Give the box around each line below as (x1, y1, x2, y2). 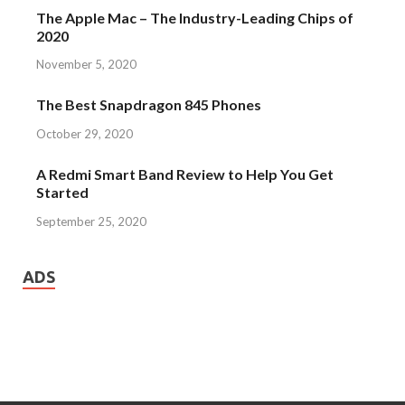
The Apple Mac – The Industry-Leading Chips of (36, 8, 353, 26)
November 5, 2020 (36, 57, 137, 72)
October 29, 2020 (36, 127, 133, 142)
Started (36, 184, 89, 202)
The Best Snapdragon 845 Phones (36, 96, 261, 114)
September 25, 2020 (36, 213, 146, 229)
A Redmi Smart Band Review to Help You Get (36, 165, 334, 184)
